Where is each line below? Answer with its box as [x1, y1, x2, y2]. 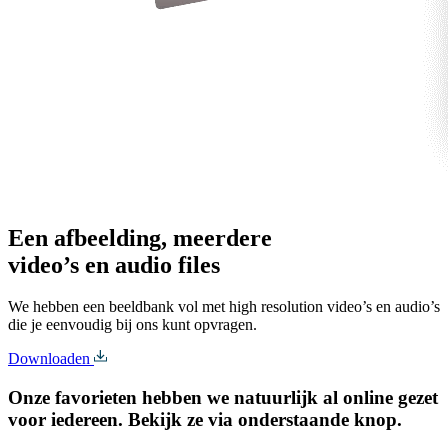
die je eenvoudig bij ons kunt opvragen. [8, 316, 257, 334]
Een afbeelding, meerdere [8, 224, 278, 251]
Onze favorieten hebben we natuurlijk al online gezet [8, 387, 438, 409]
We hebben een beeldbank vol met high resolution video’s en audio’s [8, 298, 440, 316]
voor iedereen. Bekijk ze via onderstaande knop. [8, 409, 402, 431]
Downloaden [8, 350, 90, 368]
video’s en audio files [8, 251, 220, 278]
